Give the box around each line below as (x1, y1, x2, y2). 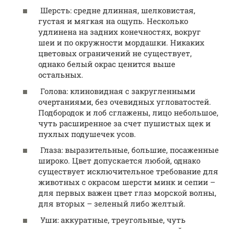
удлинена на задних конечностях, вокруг (38, 27, 201, 37)
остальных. (38, 70, 83, 80)
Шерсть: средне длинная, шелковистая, (38, 5, 195, 16)
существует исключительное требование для (38, 166, 218, 177)
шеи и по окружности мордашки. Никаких (38, 37, 204, 48)
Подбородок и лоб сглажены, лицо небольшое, (38, 107, 218, 118)
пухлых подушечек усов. (38, 128, 136, 139)
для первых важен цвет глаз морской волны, (38, 188, 216, 198)
